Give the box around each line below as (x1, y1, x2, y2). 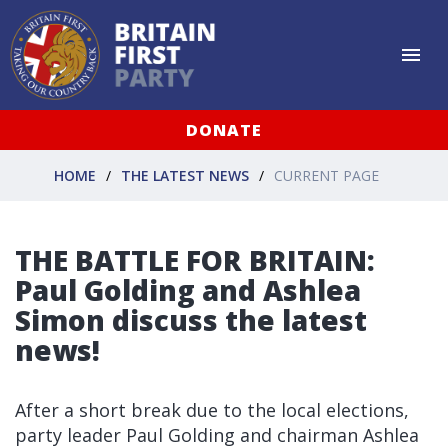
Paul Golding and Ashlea (15, 271, 361, 309)
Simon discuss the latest (15, 301, 367, 339)
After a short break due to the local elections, (15, 398, 409, 422)
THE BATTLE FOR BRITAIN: (15, 241, 375, 279)
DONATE (186, 119, 262, 141)
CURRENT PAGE (274, 165, 379, 185)
